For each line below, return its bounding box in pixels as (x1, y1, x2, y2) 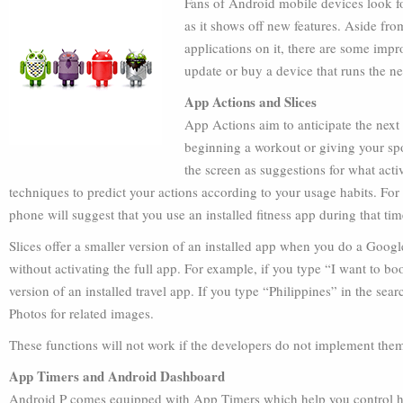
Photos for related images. (9, 304, 154, 322)
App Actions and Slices (184, 92, 317, 112)
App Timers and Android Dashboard (9, 366, 225, 386)
